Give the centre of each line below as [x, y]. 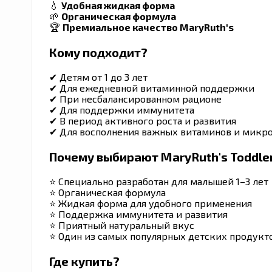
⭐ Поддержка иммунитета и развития [138, 214]
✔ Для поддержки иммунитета [122, 109]
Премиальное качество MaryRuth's [148, 27]
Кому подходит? [98, 52]
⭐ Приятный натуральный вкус [122, 225]
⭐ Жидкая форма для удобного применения [151, 203]
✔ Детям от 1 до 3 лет [98, 76]
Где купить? [84, 261]
